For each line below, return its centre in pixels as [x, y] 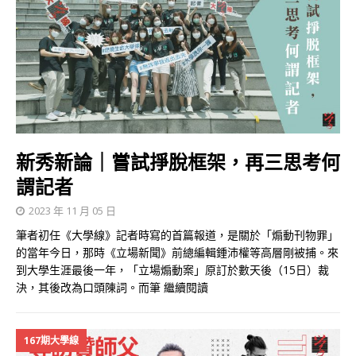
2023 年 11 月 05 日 [72, 211]
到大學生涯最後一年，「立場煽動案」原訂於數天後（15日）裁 [172, 270]
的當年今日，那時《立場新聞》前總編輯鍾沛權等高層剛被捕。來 [177, 253]
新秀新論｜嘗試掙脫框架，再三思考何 [178, 162]
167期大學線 [51, 341]
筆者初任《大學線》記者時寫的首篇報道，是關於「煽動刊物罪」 [177, 235]
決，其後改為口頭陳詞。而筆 [90, 288]
